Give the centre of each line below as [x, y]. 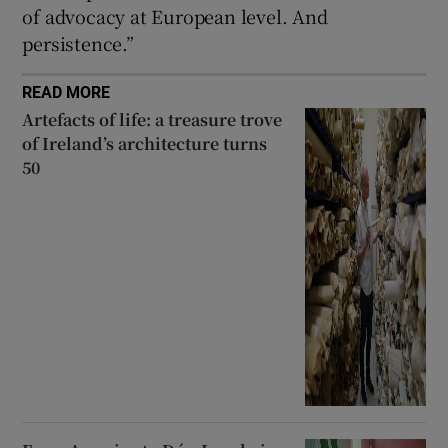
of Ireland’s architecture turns [145, 143]
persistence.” [78, 42]
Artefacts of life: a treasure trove [152, 119]
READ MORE [66, 91]
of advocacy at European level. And [175, 15]
